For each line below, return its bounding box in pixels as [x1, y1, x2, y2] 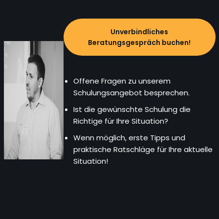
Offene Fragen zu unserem [73, 75, 171, 86]
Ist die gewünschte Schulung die [73, 104, 191, 114]
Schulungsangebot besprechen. [73, 87, 190, 98]
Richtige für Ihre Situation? [73, 115, 169, 126]
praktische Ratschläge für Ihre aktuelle [73, 144, 213, 154]
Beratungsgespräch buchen [88, 37, 189, 47]
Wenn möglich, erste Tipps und [73, 132, 186, 143]
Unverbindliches [110, 26, 169, 37]
